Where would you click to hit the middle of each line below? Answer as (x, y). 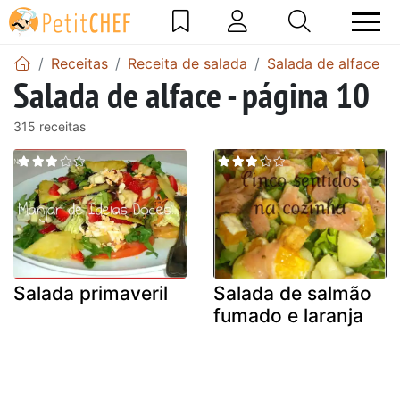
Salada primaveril (91, 294)
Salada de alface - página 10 (192, 94)
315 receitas (50, 126)
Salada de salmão (292, 294)
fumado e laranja (288, 316)
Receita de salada (187, 63)
